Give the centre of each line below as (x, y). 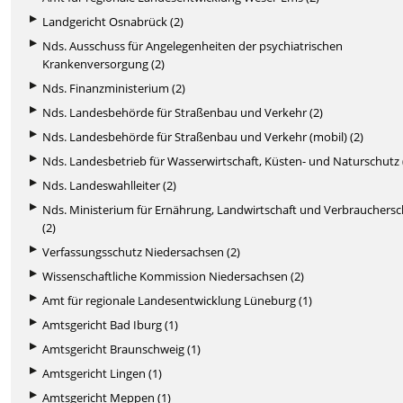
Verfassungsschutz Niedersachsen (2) (142, 251)
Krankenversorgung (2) (104, 63)
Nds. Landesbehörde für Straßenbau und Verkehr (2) (183, 112)
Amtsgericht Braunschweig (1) (122, 349)
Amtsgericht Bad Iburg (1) (111, 324)
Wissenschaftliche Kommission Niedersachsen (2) (174, 276)
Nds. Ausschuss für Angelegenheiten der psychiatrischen (193, 45)
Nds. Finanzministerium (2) (114, 88)
